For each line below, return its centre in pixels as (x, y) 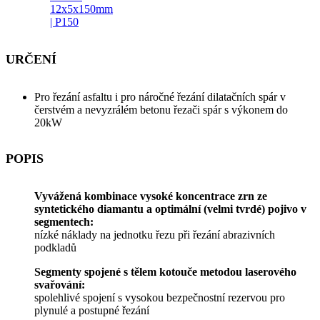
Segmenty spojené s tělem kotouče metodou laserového (165, 271)
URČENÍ (31, 60)
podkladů (55, 247)
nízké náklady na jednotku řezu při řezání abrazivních (155, 234)
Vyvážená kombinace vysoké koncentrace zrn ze (151, 196)
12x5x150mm (81, 9)
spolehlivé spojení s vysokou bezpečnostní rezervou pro (160, 297)
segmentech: (64, 221)
